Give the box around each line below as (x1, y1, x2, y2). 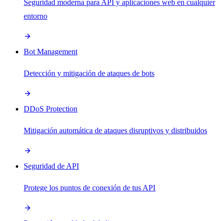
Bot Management (24, 47, 77, 56)
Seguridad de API (24, 161, 79, 170)
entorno (24, 11, 47, 20)
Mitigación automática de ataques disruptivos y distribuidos (24, 126, 207, 135)
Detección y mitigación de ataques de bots (24, 69, 154, 77)
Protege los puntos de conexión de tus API (24, 183, 155, 192)
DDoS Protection (24, 104, 77, 113)
